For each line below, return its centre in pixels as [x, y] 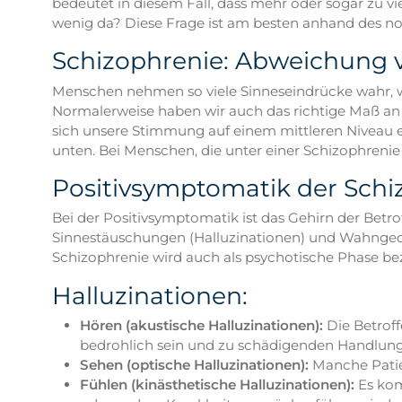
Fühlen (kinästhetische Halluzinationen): [217, 385]
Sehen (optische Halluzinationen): [194, 365]
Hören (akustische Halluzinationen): [201, 326]
